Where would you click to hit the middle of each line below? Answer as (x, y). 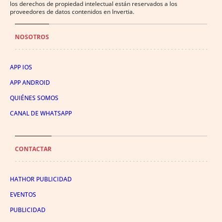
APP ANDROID (30, 82)
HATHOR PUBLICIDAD (41, 179)
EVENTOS (23, 194)
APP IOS (21, 67)
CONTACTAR (33, 149)
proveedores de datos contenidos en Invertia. (72, 11)
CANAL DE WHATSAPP (41, 113)
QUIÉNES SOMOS (34, 98)
